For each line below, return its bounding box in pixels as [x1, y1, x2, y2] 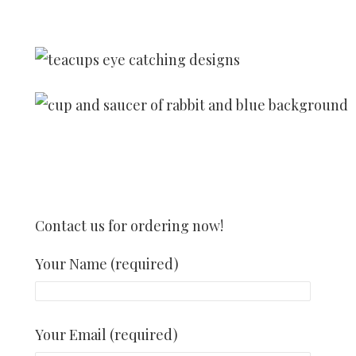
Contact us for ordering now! [35, 216, 223, 235]
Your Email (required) [35, 325, 178, 344]
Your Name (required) [35, 254, 179, 273]
